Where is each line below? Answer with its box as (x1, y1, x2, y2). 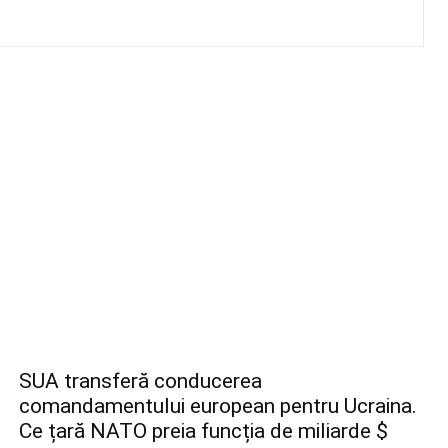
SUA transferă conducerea (18, 369, 262, 394)
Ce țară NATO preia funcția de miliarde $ (18, 419, 388, 444)
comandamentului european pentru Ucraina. (18, 394, 417, 419)
